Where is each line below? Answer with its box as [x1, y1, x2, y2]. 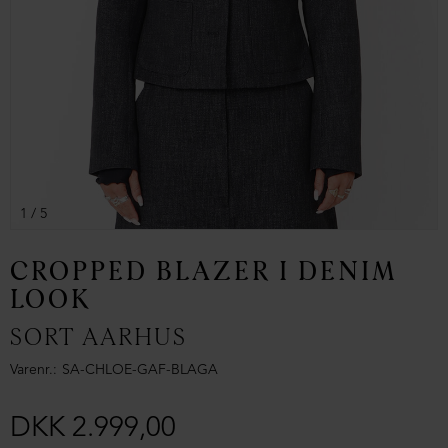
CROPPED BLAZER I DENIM [10, 260, 397, 285]
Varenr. [10, 363, 53, 378]
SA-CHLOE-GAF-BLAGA [62, 363, 218, 378]
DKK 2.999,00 [10, 415, 176, 443]
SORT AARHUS [10, 326, 187, 350]
